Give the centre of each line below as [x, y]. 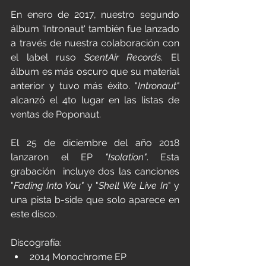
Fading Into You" [49, 186]
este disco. [34, 214]
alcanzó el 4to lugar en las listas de [95, 100]
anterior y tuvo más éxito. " [74, 86]
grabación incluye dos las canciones [95, 172]
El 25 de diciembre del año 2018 [95, 143]
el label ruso [47, 58]
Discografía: [36, 243]
